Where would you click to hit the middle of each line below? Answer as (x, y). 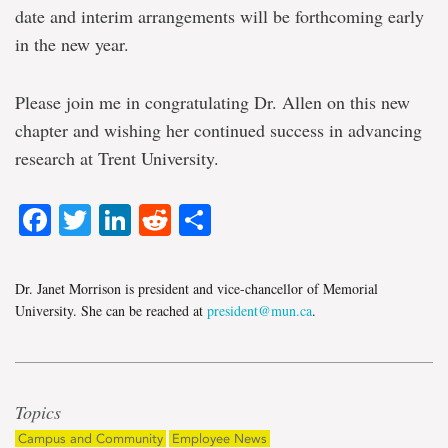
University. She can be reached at (111, 310)
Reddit (217, 219)
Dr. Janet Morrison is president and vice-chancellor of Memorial (196, 288)
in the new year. (72, 44)
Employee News (219, 438)
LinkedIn (191, 219)
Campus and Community (90, 438)
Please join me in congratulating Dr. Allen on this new (212, 102)
